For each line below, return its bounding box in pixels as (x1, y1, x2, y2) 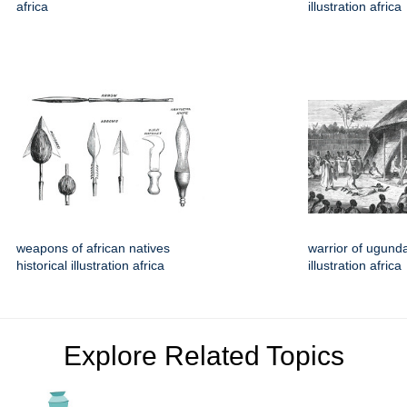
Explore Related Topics (63, 341, 344, 372)
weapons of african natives (16, 241, 170, 256)
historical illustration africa (16, 258, 164, 273)
